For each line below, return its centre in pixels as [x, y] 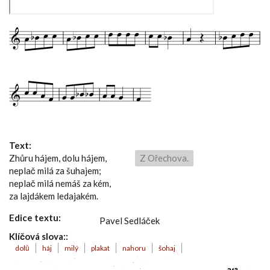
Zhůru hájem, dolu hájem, [58, 158]
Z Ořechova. [164, 158]
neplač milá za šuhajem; [55, 171]
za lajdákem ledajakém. [54, 196]
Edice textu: [36, 218]
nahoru [134, 248]
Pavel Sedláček [130, 221]
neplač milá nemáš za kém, [60, 183]
